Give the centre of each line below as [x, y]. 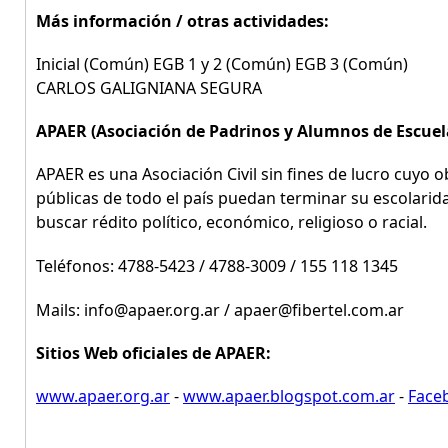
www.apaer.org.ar [103, 396]
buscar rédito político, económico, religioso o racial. [231, 222]
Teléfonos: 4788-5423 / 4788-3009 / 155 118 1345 [217, 266]
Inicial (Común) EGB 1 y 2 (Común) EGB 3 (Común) [222, 64]
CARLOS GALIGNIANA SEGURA [149, 88]
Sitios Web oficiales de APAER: [153, 353]
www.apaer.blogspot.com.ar [289, 396]
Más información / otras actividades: [182, 21]
